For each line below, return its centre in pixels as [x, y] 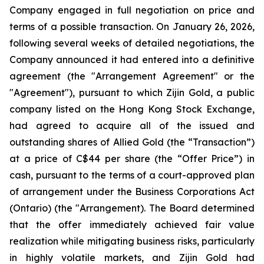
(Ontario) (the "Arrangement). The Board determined [132, 208]
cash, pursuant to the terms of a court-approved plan [132, 175]
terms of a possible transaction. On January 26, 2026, [132, 27]
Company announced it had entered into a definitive [132, 60]
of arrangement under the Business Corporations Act [132, 192]
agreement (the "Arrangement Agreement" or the [132, 76]
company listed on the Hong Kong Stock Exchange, [132, 109]
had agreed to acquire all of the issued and [132, 126]
